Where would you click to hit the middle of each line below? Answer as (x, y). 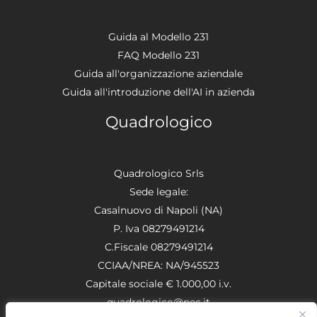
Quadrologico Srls (158, 173)
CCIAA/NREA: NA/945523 (158, 265)
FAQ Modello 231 (158, 55)
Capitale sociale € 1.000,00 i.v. (158, 283)
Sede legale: (158, 191)
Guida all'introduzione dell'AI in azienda (158, 92)
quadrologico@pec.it (158, 302)
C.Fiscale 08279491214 (158, 247)
